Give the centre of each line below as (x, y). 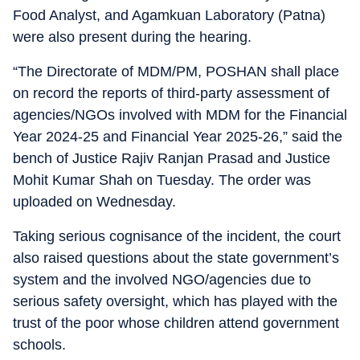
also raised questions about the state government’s (176, 258)
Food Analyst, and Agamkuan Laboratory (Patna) (169, 15)
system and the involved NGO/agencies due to (162, 280)
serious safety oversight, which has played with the (175, 301)
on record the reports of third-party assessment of (171, 93)
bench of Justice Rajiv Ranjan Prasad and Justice (172, 158)
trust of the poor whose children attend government (176, 323)
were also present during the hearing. (132, 37)
